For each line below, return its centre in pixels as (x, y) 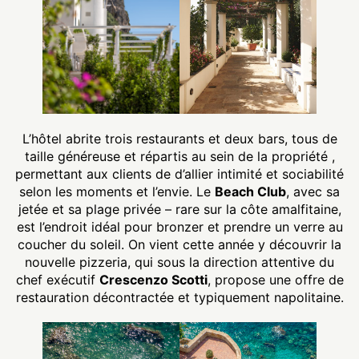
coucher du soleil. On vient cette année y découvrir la (179, 244)
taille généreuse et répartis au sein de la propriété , (179, 156)
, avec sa (313, 191)
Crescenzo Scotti (153, 279)
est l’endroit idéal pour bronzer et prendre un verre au (179, 226)
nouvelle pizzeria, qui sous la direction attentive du (179, 262)
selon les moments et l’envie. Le (117, 191)
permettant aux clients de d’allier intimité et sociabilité (179, 173)
